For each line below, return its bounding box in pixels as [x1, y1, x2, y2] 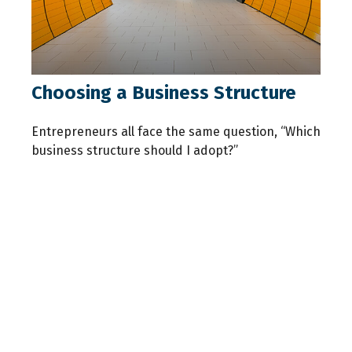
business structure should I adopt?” [31, 143, 238, 159]
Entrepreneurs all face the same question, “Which [31, 124, 321, 140]
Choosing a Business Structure [31, 82, 296, 104]
